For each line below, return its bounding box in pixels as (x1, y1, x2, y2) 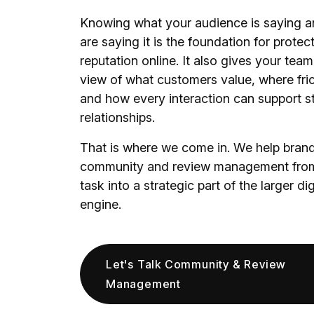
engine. (80, 197, 121, 212)
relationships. (80, 110, 155, 125)
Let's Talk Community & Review (106, 257, 287, 271)
